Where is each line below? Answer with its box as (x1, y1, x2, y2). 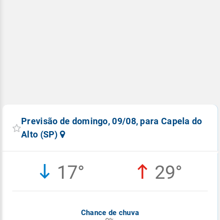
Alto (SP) (21, 129, 60, 140)
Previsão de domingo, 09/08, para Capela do (21, 116, 202, 127)
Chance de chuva (81, 208, 139, 218)
